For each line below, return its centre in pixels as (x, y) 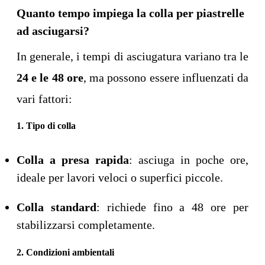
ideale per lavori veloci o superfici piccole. (120, 178)
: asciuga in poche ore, (189, 160)
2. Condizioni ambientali (65, 253)
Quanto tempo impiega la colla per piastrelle (130, 13)
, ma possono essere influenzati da (166, 78)
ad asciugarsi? (53, 31)
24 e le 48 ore (50, 78)
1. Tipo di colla (46, 126)
